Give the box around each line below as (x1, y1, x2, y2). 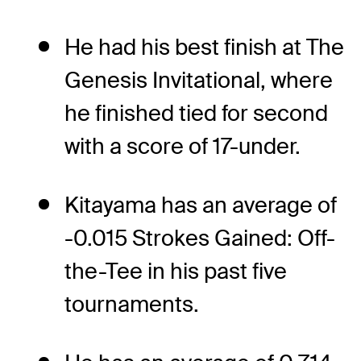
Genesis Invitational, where (64, 65, 333, 94)
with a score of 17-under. (64, 131, 301, 160)
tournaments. (64, 289, 199, 318)
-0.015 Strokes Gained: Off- (64, 223, 335, 252)
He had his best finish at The (64, 32, 344, 61)
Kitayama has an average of (64, 190, 337, 219)
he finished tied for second (64, 98, 328, 127)
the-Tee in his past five (64, 256, 287, 285)
